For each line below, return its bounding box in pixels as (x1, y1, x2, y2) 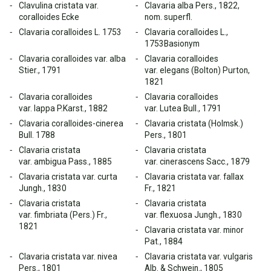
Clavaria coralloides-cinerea (19, 119, 123, 128)
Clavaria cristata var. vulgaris (145, 252, 253, 261)
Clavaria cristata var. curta (19, 172, 117, 181)
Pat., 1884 (145, 237, 183, 246)
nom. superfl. (145, 12, 192, 22)
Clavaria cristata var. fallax (145, 172, 244, 181)
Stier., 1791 (19, 65, 61, 75)
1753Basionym (145, 39, 200, 48)
